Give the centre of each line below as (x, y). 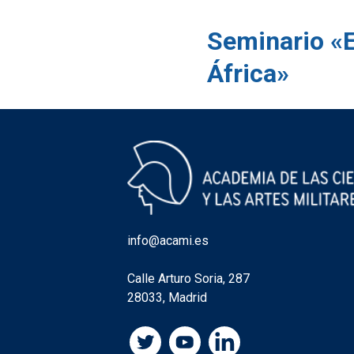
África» (248, 74)
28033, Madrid (168, 297)
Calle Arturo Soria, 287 (189, 278)
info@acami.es (168, 240)
